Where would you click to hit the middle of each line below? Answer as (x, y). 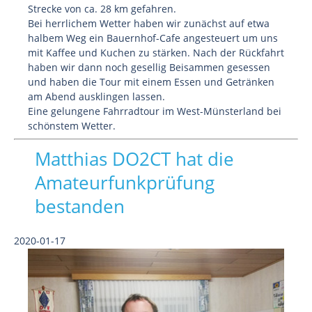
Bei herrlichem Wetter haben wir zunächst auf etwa (149, 23)
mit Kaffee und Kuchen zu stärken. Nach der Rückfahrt (156, 53)
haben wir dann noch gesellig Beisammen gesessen (149, 67)
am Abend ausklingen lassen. (96, 96)
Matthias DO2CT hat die (134, 159)
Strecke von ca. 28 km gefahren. (102, 9)
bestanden (80, 206)
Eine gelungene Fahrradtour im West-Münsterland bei (155, 111)
